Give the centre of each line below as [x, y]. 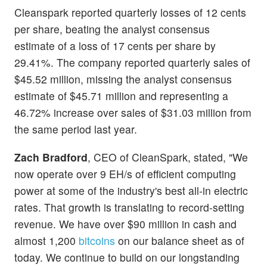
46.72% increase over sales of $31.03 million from [133, 113]
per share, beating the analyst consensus [112, 29]
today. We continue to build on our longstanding [127, 257]
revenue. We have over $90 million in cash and [125, 224]
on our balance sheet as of [180, 241]
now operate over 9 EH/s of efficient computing [125, 174]
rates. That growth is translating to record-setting [129, 207]
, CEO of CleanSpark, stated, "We [168, 157]
